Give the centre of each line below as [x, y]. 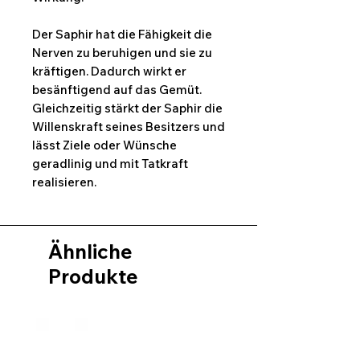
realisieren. [64, 182]
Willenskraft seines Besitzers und [129, 127]
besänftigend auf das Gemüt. [117, 90]
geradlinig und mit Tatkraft [110, 164]
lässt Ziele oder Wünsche [104, 145]
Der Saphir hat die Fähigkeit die [122, 35]
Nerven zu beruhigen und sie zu [122, 53]
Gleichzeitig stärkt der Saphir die [127, 108]
